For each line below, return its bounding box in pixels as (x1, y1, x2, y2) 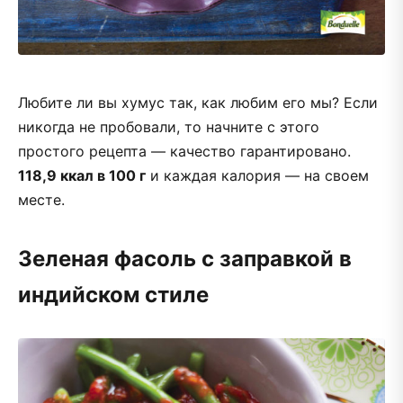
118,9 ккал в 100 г (18, 166, 146, 184)
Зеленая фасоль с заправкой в (18, 245, 352, 272)
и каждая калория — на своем (146, 166, 369, 184)
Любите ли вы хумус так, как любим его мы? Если (18, 93, 378, 112)
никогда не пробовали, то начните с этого (18, 117, 319, 136)
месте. (18, 190, 65, 209)
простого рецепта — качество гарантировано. (18, 141, 351, 160)
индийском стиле (18, 281, 209, 308)
